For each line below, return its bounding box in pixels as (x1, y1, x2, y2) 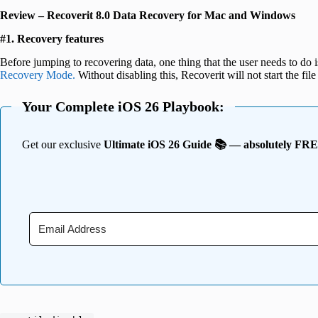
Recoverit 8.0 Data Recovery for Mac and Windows (47, 9, 295, 22)
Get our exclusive (22, 138, 104, 150)
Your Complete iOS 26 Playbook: (22, 98, 224, 114)
